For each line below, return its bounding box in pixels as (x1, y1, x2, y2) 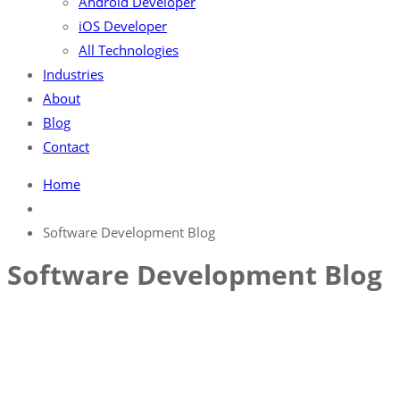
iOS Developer (79, 17, 167, 35)
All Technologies (79, 41, 179, 59)
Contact (43, 137, 89, 155)
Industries (43, 65, 104, 83)
